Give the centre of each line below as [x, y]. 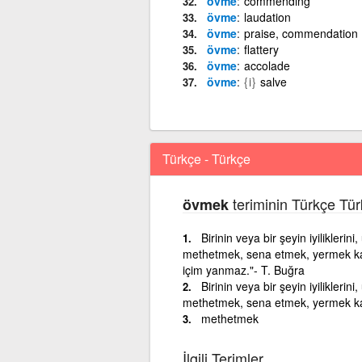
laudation [267, 17]
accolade [267, 65]
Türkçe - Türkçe [206, 158]
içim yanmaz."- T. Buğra [243, 269]
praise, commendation [301, 33]
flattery [261, 49]
